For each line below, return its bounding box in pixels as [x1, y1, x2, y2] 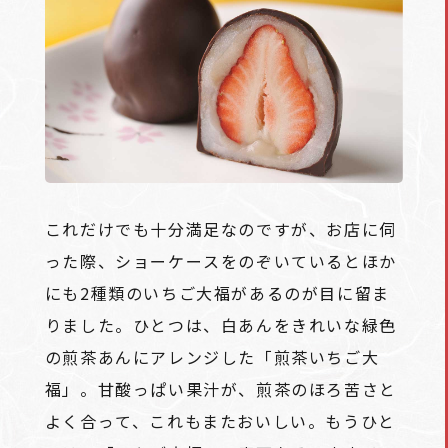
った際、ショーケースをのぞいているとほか [44, 249, 397, 274]
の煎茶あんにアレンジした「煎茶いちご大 [44, 345, 380, 370]
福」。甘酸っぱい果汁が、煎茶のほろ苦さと [44, 377, 397, 402]
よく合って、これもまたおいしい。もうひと [44, 409, 396, 434]
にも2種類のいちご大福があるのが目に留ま [44, 281, 390, 306]
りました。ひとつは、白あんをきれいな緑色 [44, 313, 397, 338]
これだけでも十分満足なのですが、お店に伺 [44, 217, 397, 242]
